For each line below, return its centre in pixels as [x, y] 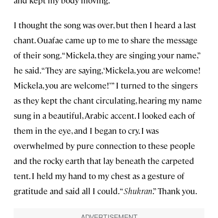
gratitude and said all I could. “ [69, 191]
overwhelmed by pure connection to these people [104, 146]
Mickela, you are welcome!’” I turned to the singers [106, 85]
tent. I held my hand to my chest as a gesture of [99, 176]
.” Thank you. [175, 191]
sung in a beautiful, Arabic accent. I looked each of [104, 116]
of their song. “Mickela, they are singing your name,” [107, 55]
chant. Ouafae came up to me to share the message [106, 40]
